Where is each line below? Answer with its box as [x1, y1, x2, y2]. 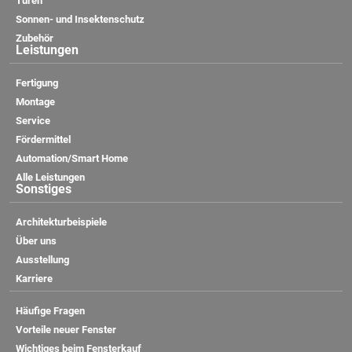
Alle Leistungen [16, 170, 85, 183]
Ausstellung [16, 253, 69, 266]
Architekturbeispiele [16, 215, 107, 228]
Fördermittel [16, 133, 71, 145]
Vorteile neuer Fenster [16, 323, 116, 335]
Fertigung [16, 76, 58, 89]
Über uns [16, 234, 57, 247]
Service [16, 114, 50, 126]
